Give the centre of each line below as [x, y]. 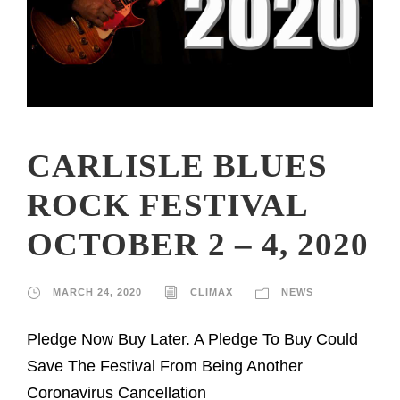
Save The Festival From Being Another [165, 366]
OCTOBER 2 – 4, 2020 [198, 244]
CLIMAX [212, 292]
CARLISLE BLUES [177, 165]
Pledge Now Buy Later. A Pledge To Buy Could [192, 339]
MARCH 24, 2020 [97, 292]
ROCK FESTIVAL [167, 204]
